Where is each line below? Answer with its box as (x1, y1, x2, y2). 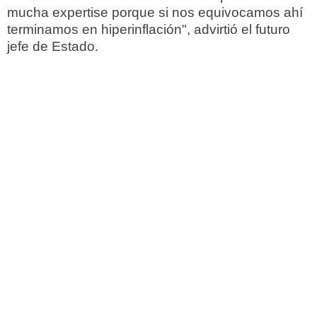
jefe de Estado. (7, 39, 98, 54)
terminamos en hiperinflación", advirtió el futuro (7, 22, 290, 38)
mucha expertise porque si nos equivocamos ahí (7, 5, 303, 21)
